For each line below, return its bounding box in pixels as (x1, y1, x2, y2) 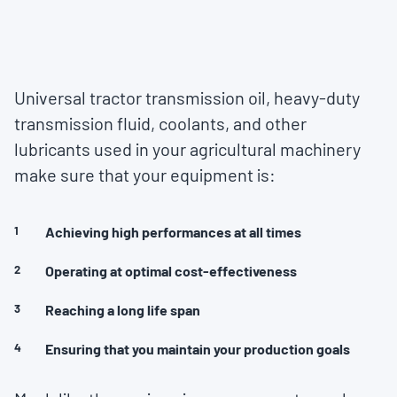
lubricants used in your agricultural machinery (14, 138, 361, 160)
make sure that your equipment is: (14, 164, 276, 186)
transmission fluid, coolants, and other (14, 113, 307, 135)
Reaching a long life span (45, 301, 200, 319)
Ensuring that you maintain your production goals (45, 340, 350, 358)
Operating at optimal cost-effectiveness (45, 262, 297, 280)
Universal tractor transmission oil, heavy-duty (14, 87, 360, 109)
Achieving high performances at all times (45, 223, 301, 241)
